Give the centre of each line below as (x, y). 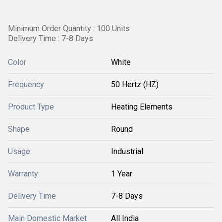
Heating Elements (142, 107)
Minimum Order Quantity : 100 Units (69, 28)
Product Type (31, 107)
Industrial (127, 151)
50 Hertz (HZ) (135, 84)
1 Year (122, 174)
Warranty (23, 174)
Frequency (26, 84)
